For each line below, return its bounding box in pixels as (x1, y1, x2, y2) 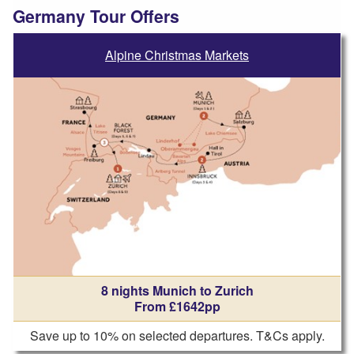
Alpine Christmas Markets (105, 45, 249, 64)
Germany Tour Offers (13, 3, 179, 28)
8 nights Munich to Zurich (100, 281, 254, 300)
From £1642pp (134, 297, 220, 316)
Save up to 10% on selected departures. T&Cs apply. (29, 326, 325, 345)
